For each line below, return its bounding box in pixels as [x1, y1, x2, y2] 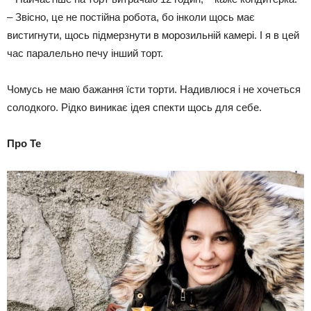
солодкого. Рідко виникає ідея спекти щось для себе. [7, 101, 262, 114]
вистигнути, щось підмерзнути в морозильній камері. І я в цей [7, 29, 299, 42]
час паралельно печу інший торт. [7, 47, 163, 60]
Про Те [7, 137, 41, 150]
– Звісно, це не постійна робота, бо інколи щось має [7, 11, 255, 24]
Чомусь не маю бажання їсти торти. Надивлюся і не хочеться [7, 83, 301, 96]
